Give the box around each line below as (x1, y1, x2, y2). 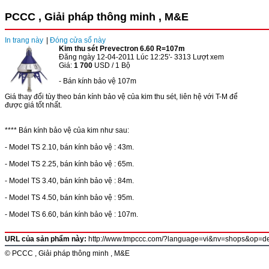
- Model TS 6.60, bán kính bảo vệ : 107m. (5, 210, 138, 219)
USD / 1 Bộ (92, 61, 130, 70)
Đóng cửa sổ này (50, 36, 106, 44)
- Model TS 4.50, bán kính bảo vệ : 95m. (5, 193, 134, 202)
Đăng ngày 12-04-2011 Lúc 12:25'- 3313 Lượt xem (59, 53, 224, 61)
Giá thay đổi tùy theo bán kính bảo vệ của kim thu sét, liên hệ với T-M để (5, 92, 238, 101)
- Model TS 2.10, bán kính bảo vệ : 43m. (5, 143, 134, 151)
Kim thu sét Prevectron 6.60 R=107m (59, 44, 185, 53)
